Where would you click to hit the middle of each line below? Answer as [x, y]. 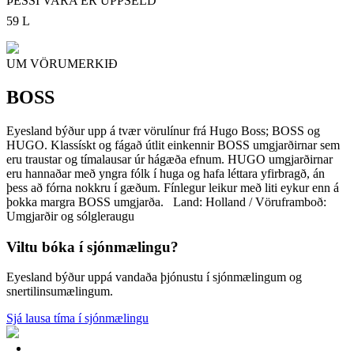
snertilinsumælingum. [60, 292]
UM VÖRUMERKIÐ [62, 64]
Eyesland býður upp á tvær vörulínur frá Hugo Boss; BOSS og [163, 130]
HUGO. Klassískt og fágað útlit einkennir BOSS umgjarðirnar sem [173, 145]
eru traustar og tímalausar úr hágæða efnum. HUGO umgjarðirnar [169, 159]
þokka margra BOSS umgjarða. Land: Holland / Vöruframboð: [166, 201]
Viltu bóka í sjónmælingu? [92, 247]
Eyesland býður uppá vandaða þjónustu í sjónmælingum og [154, 277]
